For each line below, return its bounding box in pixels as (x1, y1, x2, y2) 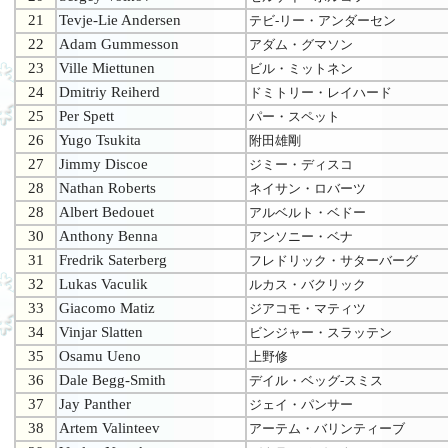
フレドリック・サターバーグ (249, 253, 418, 269)
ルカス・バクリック (249, 277, 366, 293)
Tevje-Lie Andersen (59, 12, 181, 29)
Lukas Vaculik (59, 276, 148, 293)
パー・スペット (249, 109, 340, 125)
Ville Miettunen (59, 60, 155, 77)
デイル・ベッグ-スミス (249, 373, 383, 389)
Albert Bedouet (59, 204, 154, 221)
